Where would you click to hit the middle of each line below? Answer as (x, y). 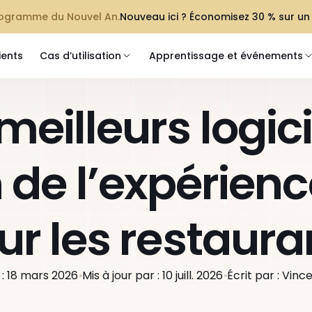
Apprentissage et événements (226, 55)
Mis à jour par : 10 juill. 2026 (152, 275)
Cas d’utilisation (80, 55)
